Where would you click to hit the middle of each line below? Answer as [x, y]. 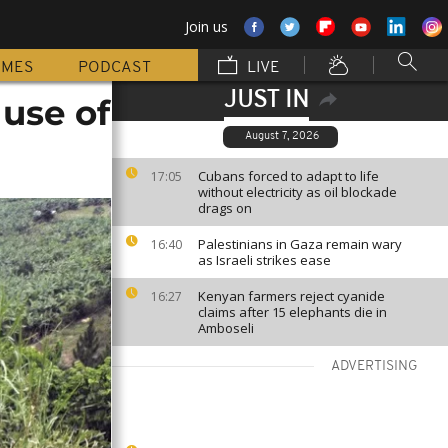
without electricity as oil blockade [297, 192]
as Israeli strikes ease [264, 260]
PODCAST [114, 68]
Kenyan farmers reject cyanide [291, 296]
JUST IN [266, 101]
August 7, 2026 [281, 136]
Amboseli [226, 328]
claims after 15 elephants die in [292, 312]
